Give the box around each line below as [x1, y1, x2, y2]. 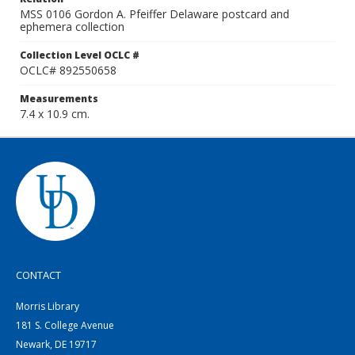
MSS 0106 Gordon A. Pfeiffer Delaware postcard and [20, 6, 289, 21]
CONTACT [16, 268, 61, 282]
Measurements [20, 92, 98, 105]
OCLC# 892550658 [20, 63, 116, 78]
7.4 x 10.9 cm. [20, 106, 90, 121]
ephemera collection [20, 19, 124, 34]
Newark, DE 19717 [16, 338, 97, 351]
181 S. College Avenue [16, 319, 114, 332]
